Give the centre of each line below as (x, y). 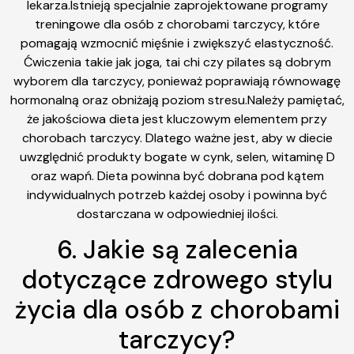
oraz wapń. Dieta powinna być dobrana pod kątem (177, 175)
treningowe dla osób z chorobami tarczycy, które (177, 24)
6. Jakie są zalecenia (177, 250)
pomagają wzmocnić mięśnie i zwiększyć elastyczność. (177, 43)
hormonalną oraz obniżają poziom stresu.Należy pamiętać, (177, 100)
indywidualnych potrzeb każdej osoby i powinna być (177, 194)
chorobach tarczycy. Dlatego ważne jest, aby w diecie (177, 137)
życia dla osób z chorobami (177, 310)
